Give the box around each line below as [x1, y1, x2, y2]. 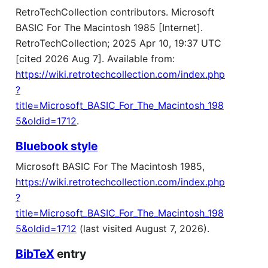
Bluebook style [16, 139, 98, 154]
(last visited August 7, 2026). [77, 223, 209, 235]
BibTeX [16, 246, 54, 261]
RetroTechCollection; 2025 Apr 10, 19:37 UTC [16, 37, 221, 50]
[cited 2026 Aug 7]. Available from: [16, 53, 175, 65]
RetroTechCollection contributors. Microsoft [16, 6, 215, 19]
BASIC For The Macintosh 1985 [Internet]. [16, 22, 203, 34]
